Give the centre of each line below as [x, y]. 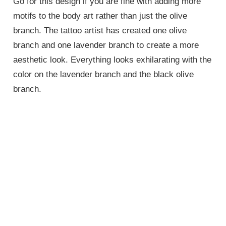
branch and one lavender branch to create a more [106, 45]
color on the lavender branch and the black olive [104, 75]
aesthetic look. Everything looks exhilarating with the [112, 60]
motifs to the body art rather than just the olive [100, 16]
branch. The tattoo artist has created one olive [100, 31]
